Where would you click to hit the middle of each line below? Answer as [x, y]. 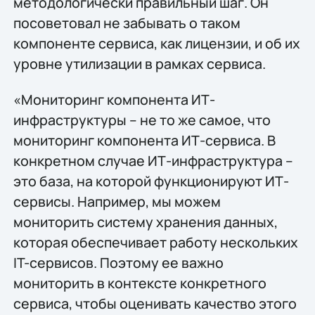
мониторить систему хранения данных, [145, 222]
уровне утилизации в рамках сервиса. [139, 64]
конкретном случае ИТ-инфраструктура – [153, 161]
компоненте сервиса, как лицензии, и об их [156, 44]
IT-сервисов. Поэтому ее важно [118, 263]
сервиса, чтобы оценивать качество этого [155, 304]
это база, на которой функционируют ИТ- [151, 181]
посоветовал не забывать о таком [127, 23]
